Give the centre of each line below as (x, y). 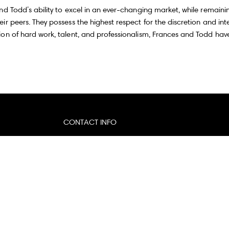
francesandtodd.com (130, 157)
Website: (79, 157)
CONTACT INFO (90, 122)
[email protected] (116, 139)
